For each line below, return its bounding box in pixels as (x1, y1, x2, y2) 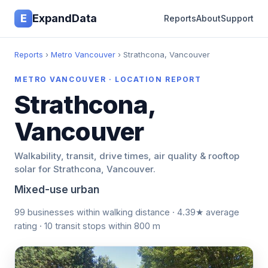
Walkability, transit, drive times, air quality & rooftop (14, 150, 239, 162)
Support (221, 13, 254, 23)
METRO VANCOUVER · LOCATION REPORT (14, 75, 202, 84)
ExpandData (32, 12, 97, 25)
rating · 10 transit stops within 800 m (14, 221, 160, 231)
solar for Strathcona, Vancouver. (14, 163, 156, 175)
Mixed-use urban (14, 184, 99, 196)
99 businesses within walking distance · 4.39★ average (14, 207, 239, 217)
